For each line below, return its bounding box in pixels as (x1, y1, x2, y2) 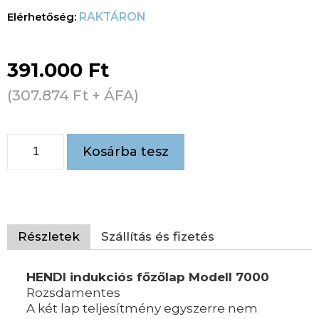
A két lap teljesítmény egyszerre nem (26, 301, 258, 316)
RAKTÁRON (79, 10, 145, 24)
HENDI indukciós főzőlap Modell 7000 (26, 270, 273, 285)
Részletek (18, 229, 80, 244)
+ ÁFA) (88, 85, 139, 104)
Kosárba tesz (83, 143, 169, 159)
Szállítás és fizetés (101, 229, 214, 244)
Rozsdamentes (26, 286, 120, 300)
